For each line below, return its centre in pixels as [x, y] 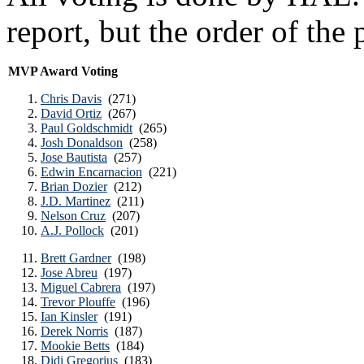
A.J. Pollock [72, 230]
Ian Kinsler [69, 316]
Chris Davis [71, 99]
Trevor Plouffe [78, 302]
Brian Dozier [74, 186]
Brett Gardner [76, 258]
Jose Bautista [74, 157]
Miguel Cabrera [81, 287]
